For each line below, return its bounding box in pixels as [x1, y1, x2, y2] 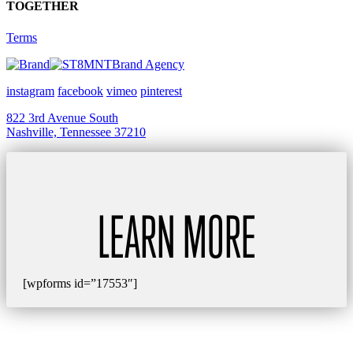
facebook [58, 84, 103, 98]
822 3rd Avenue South [6, 110, 118, 124]
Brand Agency [112, 57, 184, 71]
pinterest [140, 84, 182, 98]
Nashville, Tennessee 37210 [6, 124, 146, 139]
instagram [6, 84, 54, 98]
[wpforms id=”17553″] [23, 276, 137, 290]
